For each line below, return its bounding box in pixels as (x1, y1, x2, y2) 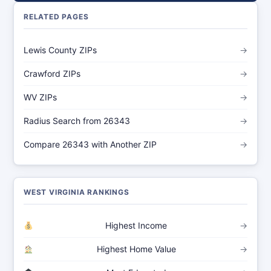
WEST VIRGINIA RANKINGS (24, 188, 129, 197)
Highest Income (105, 220, 168, 230)
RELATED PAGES (24, 12, 89, 21)
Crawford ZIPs (24, 68, 80, 79)
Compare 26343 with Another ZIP (24, 139, 157, 149)
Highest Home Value (96, 244, 176, 254)
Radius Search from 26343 (24, 116, 130, 126)
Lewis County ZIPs (24, 45, 97, 55)
